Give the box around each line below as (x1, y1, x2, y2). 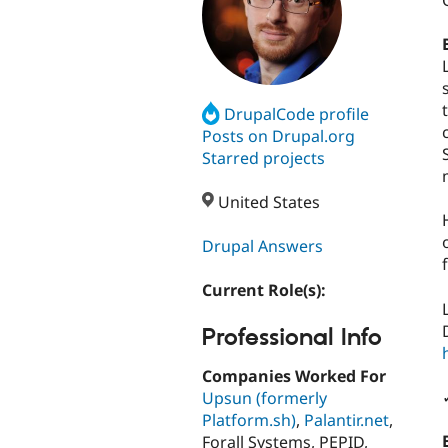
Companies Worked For (202, 365, 386, 388)
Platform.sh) (202, 409, 296, 432)
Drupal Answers (202, 235, 323, 258)
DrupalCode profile (224, 102, 370, 125)
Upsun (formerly (202, 387, 327, 410)
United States (214, 191, 321, 214)
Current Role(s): (202, 279, 330, 302)
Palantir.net (304, 409, 389, 432)
